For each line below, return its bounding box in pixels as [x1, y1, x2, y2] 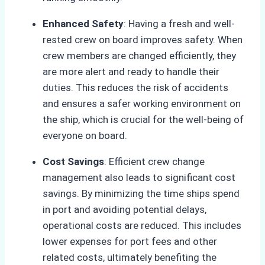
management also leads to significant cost [43, 172, 235, 184]
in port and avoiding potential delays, [43, 203, 206, 216]
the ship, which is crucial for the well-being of [43, 114, 244, 126]
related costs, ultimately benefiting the [43, 251, 216, 264]
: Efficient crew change [104, 156, 205, 168]
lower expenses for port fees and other [43, 235, 217, 248]
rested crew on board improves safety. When [43, 34, 243, 46]
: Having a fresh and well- [124, 18, 235, 30]
